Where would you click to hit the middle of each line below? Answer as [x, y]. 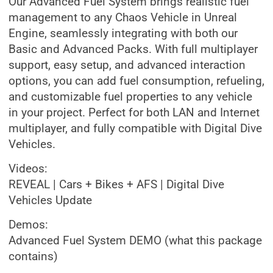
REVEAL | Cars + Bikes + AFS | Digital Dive [116, 185]
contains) [33, 257]
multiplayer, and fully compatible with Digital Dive [135, 129]
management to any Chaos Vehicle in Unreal [123, 18]
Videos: [28, 169]
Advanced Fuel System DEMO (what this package [135, 241]
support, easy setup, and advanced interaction [127, 65]
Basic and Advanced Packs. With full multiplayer [133, 49]
